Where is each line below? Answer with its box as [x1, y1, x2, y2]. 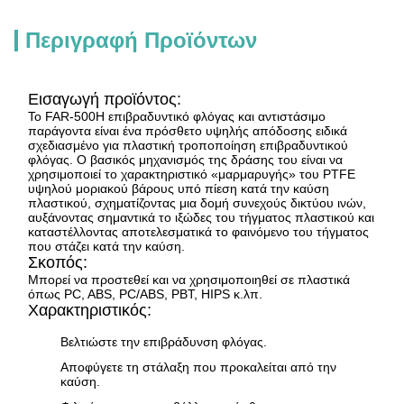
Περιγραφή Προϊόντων [25, 28, 257, 52]
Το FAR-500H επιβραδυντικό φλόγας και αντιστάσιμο [28, 109, 326, 124]
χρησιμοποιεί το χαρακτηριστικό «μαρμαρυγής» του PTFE [28, 167, 355, 181]
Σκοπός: [28, 253, 87, 271]
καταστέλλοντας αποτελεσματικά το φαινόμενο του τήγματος [28, 225, 369, 239]
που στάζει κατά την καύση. [28, 239, 185, 253]
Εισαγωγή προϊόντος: [28, 90, 181, 108]
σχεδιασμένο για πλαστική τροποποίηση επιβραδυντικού [28, 138, 348, 152]
